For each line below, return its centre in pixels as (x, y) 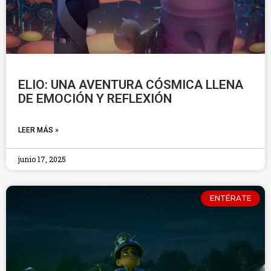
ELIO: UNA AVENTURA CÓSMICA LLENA (131, 85)
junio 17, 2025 (42, 159)
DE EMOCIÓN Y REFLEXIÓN (95, 99)
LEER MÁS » (38, 130)
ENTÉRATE (230, 198)
